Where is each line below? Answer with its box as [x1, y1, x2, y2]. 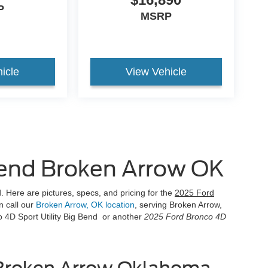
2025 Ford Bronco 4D [144, 212, 226, 222]
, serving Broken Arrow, [135, 200, 222, 210]
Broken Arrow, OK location [36, 200, 135, 210]
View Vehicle [125, 66, 187, 78]
